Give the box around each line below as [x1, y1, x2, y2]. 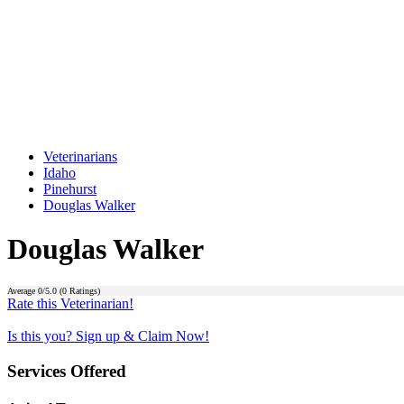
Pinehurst [43, 181, 96, 197]
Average [7, 285, 38, 296]
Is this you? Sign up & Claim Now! [7, 327, 209, 344]
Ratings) [67, 285, 100, 296]
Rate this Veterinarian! [7, 295, 133, 311]
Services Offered [7, 361, 126, 381]
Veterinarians [43, 149, 117, 164]
